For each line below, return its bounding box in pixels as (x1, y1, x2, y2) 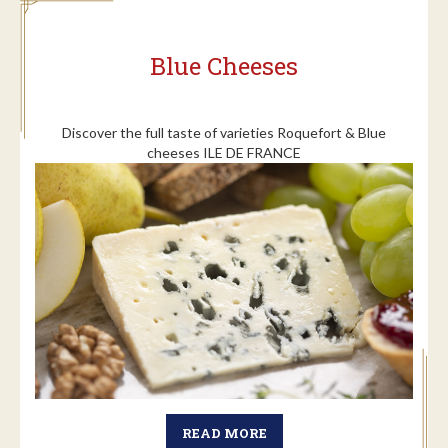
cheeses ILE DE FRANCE (147, 143, 301, 161)
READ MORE (181, 423, 267, 442)
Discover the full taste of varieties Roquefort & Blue (62, 123, 386, 141)
